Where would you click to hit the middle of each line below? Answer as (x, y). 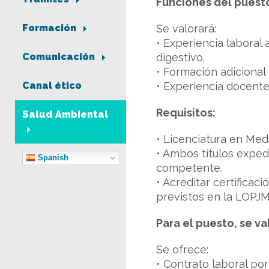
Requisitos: (186, 113)
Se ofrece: (182, 249)
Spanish (52, 157)
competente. (189, 168)
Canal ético (52, 86)
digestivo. (180, 57)
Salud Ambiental (65, 115)
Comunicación (60, 57)
